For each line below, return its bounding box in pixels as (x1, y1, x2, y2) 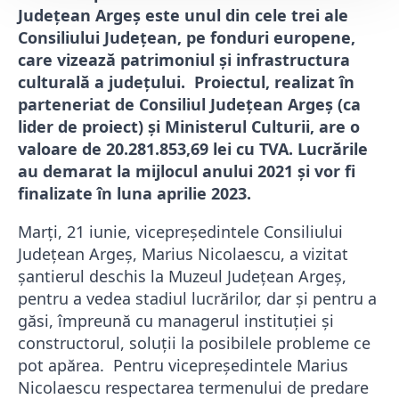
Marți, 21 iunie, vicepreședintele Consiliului (18, 221, 343, 243)
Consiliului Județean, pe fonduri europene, (18, 27, 355, 49)
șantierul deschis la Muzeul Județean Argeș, (18, 265, 346, 288)
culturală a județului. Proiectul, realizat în (18, 71, 354, 94)
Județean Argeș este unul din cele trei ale (18, 4, 348, 27)
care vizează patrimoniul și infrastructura (18, 49, 350, 71)
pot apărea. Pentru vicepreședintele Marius (18, 354, 348, 377)
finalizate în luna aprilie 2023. (18, 183, 265, 205)
